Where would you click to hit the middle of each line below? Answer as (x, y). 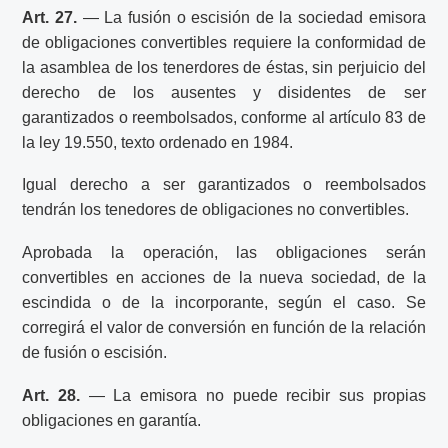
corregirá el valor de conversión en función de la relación (224, 327)
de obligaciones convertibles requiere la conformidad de (224, 42)
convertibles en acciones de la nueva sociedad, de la (224, 277)
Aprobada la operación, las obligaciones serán (224, 252)
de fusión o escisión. (95, 352)
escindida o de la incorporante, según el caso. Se (224, 302)
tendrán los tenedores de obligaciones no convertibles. (216, 210)
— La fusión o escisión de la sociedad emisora (251, 17)
